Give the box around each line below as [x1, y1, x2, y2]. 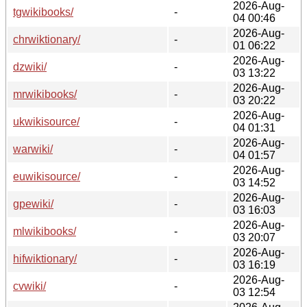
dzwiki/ [13, 60, 47, 73]
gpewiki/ [13, 197, 53, 210]
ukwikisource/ [13, 115, 79, 127]
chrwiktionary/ [13, 33, 80, 45]
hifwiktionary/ [13, 252, 77, 265]
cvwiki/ [13, 280, 46, 292]
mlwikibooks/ [13, 225, 76, 237]
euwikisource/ [13, 170, 80, 182]
